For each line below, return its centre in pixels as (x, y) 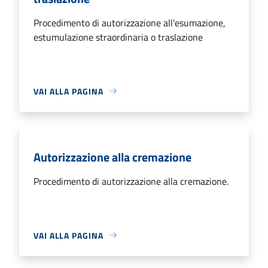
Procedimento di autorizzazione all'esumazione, (130, 22)
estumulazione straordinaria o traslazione (118, 37)
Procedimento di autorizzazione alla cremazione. (131, 181)
